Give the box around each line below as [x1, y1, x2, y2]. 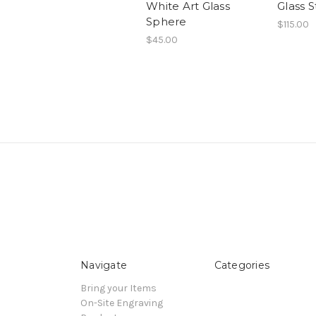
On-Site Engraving [80, 297, 163, 310]
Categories [214, 259, 269, 272]
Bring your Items [80, 282, 157, 295]
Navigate [80, 259, 127, 272]
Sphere [146, 15, 187, 29]
